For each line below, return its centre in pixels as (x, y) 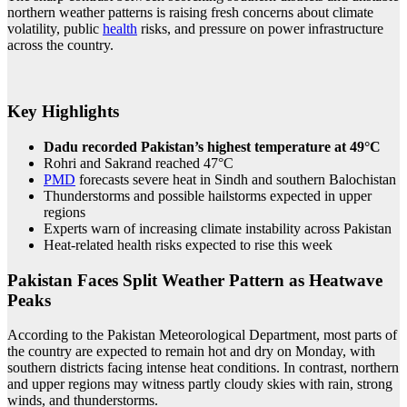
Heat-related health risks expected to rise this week (188, 244)
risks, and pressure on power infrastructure (260, 29)
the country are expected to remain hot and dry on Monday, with (191, 352)
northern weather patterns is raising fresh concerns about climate (190, 13)
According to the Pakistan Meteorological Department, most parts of (202, 335)
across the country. (60, 45)
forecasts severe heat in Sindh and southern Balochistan (236, 179)
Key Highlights (63, 112)
